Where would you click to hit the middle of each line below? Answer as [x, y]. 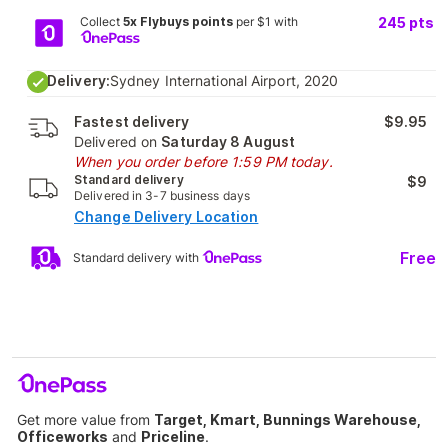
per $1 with [266, 21]
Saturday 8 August [228, 141]
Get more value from [85, 419]
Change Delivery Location [166, 216]
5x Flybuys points [178, 21]
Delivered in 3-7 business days [162, 195]
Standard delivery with [137, 257]
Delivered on [118, 141]
